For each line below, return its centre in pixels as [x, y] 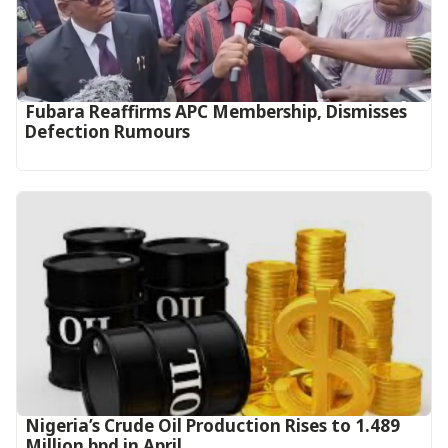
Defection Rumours [107, 132]
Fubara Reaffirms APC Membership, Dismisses [216, 112]
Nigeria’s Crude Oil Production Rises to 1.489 [212, 426]
